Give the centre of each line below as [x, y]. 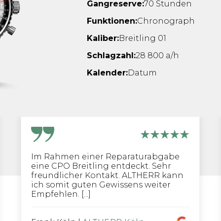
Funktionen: [112, 21]
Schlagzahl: [111, 55]
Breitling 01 [143, 38]
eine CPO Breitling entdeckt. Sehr [101, 166]
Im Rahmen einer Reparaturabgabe [105, 157]
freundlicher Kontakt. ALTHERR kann [107, 175]
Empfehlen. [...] [61, 194]
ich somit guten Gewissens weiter [101, 185]
